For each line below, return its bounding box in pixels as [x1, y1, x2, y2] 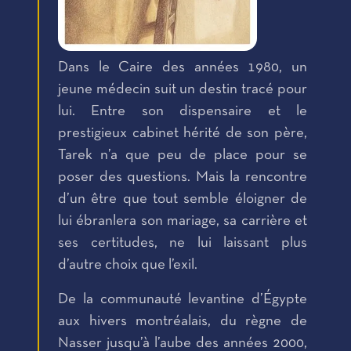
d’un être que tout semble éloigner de [58, 193, 307, 207]
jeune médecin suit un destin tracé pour [58, 83, 307, 97]
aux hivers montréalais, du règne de [58, 315, 307, 329]
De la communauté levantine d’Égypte [58, 293, 307, 307]
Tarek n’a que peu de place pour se [58, 149, 307, 163]
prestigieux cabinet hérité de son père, [58, 127, 307, 141]
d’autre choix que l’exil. [58, 259, 200, 273]
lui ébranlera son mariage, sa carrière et [58, 215, 307, 229]
